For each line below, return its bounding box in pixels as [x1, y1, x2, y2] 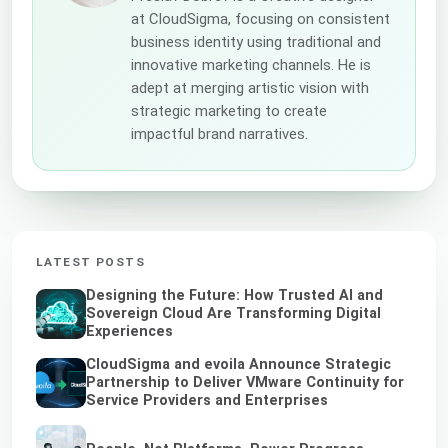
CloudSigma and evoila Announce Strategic [86, 355, 391, 373]
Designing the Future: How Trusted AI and [86, 286, 383, 304]
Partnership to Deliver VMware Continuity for [86, 373, 404, 391]
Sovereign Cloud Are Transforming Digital [86, 304, 381, 322]
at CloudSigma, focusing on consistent [131, 9, 390, 28]
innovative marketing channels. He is [131, 55, 371, 74]
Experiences [86, 322, 173, 340]
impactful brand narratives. [131, 124, 308, 143]
